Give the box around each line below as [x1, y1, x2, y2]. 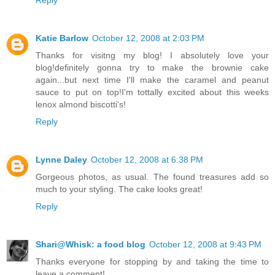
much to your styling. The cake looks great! [36, 184, 203, 194]
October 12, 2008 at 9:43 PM [149, 239, 261, 249]
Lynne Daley [36, 154, 87, 165]
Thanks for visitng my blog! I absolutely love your [36, 50, 269, 60]
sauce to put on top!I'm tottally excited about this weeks [36, 87, 269, 97]
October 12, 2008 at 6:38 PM [91, 154, 203, 165]
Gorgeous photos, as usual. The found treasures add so [36, 171, 269, 182]
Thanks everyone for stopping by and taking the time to [36, 256, 269, 266]
